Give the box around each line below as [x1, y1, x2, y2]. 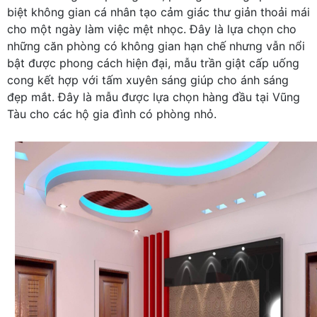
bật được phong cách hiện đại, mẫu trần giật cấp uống [7, 55, 299, 70]
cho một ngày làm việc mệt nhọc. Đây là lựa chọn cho [7, 21, 296, 36]
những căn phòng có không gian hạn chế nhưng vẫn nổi [7, 38, 305, 53]
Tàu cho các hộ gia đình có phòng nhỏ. [7, 106, 217, 121]
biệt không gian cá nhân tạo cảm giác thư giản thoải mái [7, 4, 310, 19]
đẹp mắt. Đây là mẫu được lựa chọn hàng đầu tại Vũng [7, 89, 300, 104]
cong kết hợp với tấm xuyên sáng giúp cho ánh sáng [7, 72, 289, 87]
